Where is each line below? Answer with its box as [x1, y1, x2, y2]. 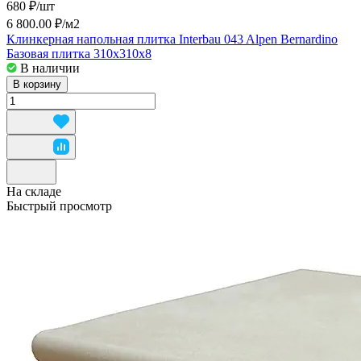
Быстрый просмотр [6, 198, 112, 213]
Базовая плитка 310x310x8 [6, 46, 151, 60]
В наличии [20, 60, 80, 75]
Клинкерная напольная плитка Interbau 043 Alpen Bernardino [6, 31, 338, 46]
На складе [6, 184, 61, 198]
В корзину [13, 77, 61, 90]
